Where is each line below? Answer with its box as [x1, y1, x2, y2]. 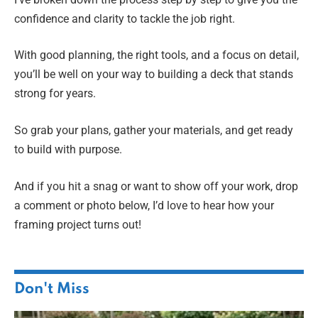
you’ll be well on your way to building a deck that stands [14, 67, 293, 82]
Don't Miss [14, 281, 89, 297]
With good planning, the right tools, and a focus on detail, [14, 48, 299, 62]
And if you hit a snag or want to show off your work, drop [14, 179, 298, 193]
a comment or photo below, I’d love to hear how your [14, 198, 274, 212]
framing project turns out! [14, 217, 141, 231]
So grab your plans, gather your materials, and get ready [14, 123, 293, 137]
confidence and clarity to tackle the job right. [14, 11, 235, 26]
